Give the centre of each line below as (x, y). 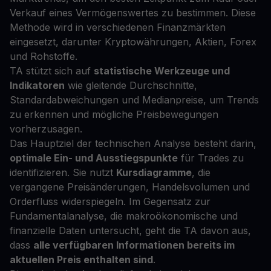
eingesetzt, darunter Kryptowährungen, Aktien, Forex (133, 42)
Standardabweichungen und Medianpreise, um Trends (134, 100)
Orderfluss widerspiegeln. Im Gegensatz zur (110, 202)
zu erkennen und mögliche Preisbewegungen (114, 115)
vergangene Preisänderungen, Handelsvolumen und (130, 187)
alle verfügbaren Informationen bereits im (134, 245)
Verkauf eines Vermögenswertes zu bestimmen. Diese (133, 13)
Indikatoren (37, 86)
